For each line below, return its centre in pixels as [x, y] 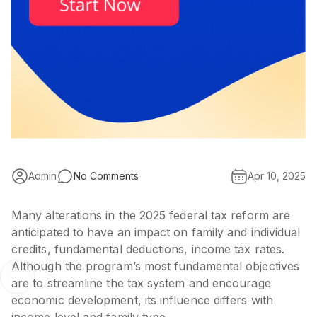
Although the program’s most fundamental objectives [155, 266]
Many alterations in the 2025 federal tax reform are [151, 215]
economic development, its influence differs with [142, 300]
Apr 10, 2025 [277, 175]
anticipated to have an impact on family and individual [156, 232]
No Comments [106, 175]
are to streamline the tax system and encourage [141, 283]
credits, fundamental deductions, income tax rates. [148, 249]
